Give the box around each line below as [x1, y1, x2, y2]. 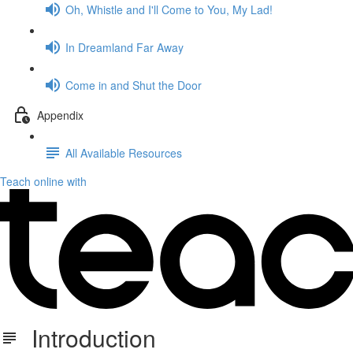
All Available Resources [65, 144, 182, 161]
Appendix [37, 106, 84, 123]
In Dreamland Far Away [65, 39, 184, 55]
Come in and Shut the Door [65, 76, 202, 93]
